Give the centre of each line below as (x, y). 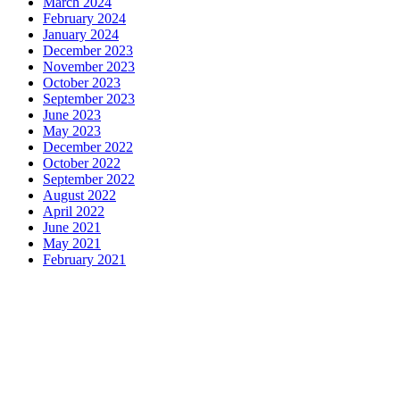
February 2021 (84, 259)
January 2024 (81, 34)
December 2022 (88, 146)
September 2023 (89, 98)
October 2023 (82, 82)
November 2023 (89, 66)
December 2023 (88, 50)
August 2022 (79, 195)
